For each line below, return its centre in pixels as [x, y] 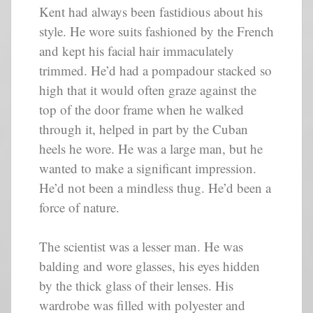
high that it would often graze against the [148, 89]
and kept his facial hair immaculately [137, 50]
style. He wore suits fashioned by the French [156, 31]
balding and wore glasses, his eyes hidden [150, 266]
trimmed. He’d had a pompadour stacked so [155, 70]
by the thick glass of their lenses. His [136, 286]
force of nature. [79, 207]
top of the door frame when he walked [141, 109]
